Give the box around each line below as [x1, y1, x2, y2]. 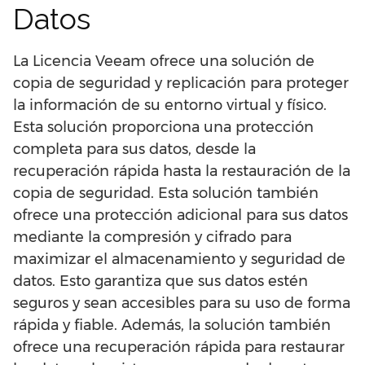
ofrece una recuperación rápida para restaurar [13, 338, 345, 356]
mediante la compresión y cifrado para [13, 228, 292, 246]
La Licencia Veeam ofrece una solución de [13, 52, 314, 70]
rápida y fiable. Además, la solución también [13, 316, 331, 334]
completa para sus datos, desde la [13, 140, 256, 158]
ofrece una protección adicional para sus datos [13, 206, 348, 224]
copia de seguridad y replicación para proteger [13, 74, 349, 92]
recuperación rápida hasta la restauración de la [13, 162, 350, 180]
